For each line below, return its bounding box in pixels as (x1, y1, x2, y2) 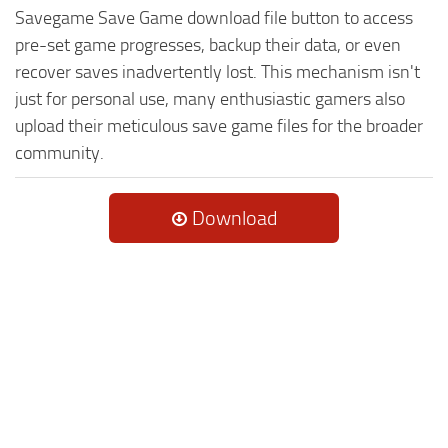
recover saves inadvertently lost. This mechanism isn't (15, 60, 420, 83)
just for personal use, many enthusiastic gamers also (15, 87, 405, 110)
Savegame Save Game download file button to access (15, 6, 413, 29)
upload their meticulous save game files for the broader (15, 114, 423, 137)
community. (15, 141, 104, 164)
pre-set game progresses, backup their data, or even (15, 33, 401, 56)
